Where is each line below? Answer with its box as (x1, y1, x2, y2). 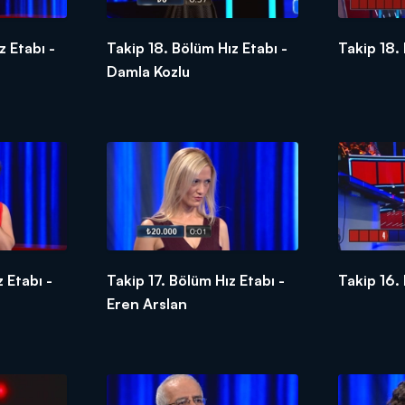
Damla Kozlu (106, 62, 190, 81)
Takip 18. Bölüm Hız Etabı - (106, 39, 287, 58)
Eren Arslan (106, 294, 187, 313)
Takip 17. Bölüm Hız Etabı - (106, 270, 285, 289)
